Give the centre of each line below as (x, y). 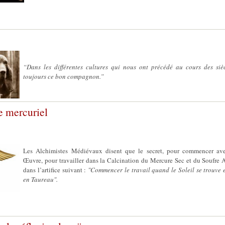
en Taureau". (40, 179)
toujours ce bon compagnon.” (64, 76)
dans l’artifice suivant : (55, 170)
